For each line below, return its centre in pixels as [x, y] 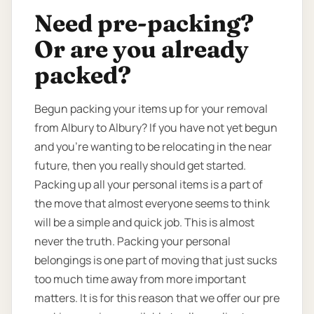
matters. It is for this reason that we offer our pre [157, 298]
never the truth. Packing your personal [132, 241]
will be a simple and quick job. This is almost [144, 222]
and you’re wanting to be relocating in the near [153, 146]
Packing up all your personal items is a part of [149, 184]
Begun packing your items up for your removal [151, 108]
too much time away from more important [140, 279]
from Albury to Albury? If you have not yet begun [156, 127]
